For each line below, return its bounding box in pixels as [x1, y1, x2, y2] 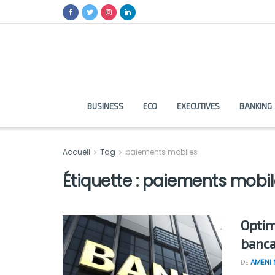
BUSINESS [87, 101, 123, 111]
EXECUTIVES [176, 101, 220, 111]
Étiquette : [63, 170, 142, 192]
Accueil [63, 147, 92, 157]
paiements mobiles [125, 147, 198, 157]
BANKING [239, 101, 272, 111]
